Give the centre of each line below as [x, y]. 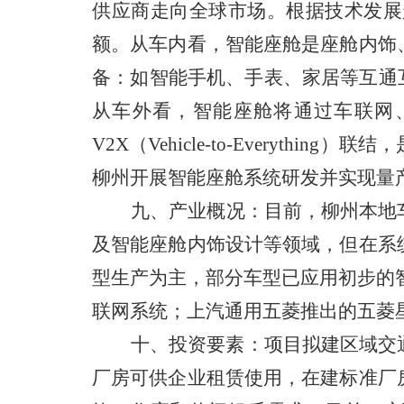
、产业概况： [207, 211]
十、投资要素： [197, 344]
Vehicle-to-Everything [234, 144]
